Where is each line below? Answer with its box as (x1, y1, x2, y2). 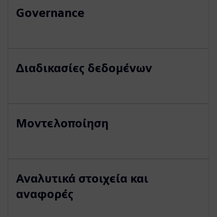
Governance (16, 6, 84, 20)
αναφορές (16, 187, 74, 201)
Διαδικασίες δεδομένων (16, 61, 152, 75)
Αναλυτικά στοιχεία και (16, 171, 148, 186)
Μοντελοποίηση (16, 116, 108, 130)
